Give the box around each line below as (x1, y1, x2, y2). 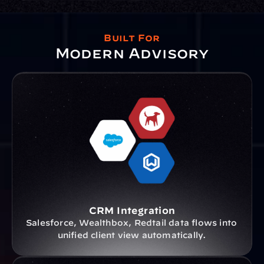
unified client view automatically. (57, 230, 207, 240)
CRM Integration (88, 205, 176, 216)
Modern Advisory (55, 45, 209, 61)
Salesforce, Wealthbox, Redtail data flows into (26, 218, 237, 227)
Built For (104, 32, 160, 43)
